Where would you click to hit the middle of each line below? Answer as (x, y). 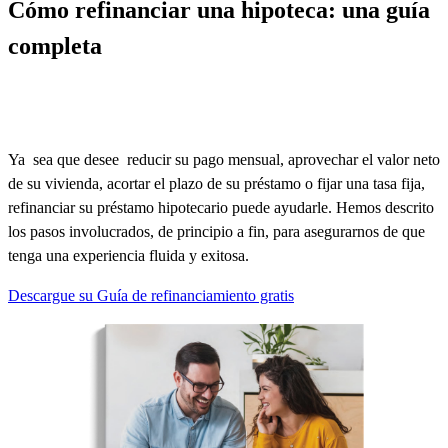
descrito (407, 207)
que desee (88, 159)
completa (55, 46)
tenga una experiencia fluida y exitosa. (128, 255)
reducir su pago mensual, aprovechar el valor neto (281, 159)
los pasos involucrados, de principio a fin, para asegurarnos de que (216, 231)
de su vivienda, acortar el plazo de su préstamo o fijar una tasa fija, (216, 183)
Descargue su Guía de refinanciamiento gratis (151, 295)
